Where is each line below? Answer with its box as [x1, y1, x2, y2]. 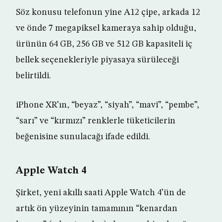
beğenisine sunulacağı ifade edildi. [16, 132, 150, 142]
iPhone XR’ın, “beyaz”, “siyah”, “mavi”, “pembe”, [16, 101, 199, 110]
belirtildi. [16, 71, 51, 81]
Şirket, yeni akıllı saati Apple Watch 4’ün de [16, 188, 186, 198]
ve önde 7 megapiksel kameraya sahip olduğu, [16, 24, 196, 33]
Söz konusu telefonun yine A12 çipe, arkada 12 [16, 8, 200, 17]
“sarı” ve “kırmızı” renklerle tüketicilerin [16, 116, 175, 126]
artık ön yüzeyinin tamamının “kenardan [16, 204, 177, 214]
